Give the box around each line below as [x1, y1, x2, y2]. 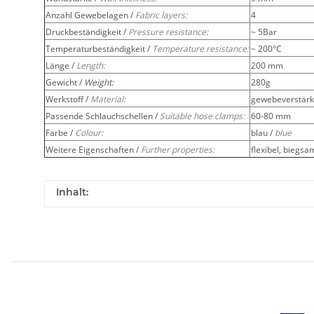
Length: [76, 59, 105, 71]
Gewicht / [46, 76, 84, 88]
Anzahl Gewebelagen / [46, 8, 135, 21]
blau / [251, 126, 275, 139]
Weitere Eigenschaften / [46, 143, 141, 156]
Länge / [46, 59, 76, 71]
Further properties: [141, 143, 214, 156]
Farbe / [46, 126, 75, 139]
